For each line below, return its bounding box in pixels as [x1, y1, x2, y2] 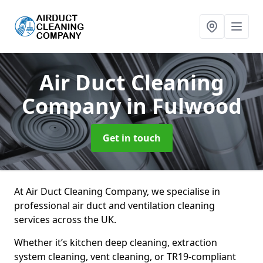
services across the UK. [14, 213, 119, 226]
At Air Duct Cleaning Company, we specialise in [14, 185, 220, 198]
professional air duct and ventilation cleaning [14, 199, 215, 212]
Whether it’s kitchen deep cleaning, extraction [14, 236, 217, 249]
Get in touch [102, 131, 161, 144]
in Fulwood [126, 92, 242, 120]
